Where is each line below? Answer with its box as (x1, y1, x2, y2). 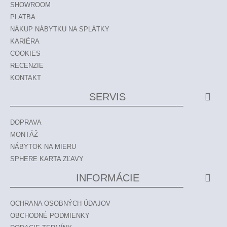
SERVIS (89, 91, 126, 102)
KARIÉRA (10, 37, 40, 45)
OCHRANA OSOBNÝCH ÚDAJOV (10, 200, 110, 207)
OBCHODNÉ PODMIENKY (10, 212, 90, 219)
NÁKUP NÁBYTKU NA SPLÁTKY (10, 25, 109, 33)
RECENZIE (10, 62, 44, 69)
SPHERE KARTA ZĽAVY (10, 155, 84, 163)
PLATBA (10, 13, 35, 21)
